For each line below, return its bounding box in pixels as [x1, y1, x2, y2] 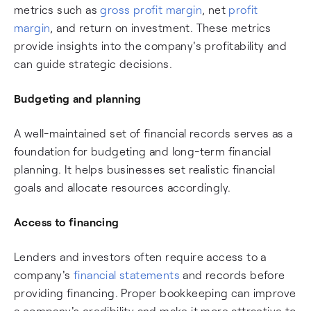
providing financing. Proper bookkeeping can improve [14, 286, 296, 299]
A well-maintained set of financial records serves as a [14, 126, 293, 140]
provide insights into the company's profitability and [14, 39, 287, 52]
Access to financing [14, 215, 119, 228]
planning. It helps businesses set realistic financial [14, 162, 276, 176]
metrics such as [14, 3, 101, 16]
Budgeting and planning [14, 92, 142, 105]
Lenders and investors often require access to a [14, 250, 267, 263]
